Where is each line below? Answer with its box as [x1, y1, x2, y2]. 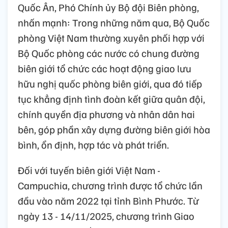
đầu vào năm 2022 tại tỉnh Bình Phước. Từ [18, 193, 199, 207]
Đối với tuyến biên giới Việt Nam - [18, 163, 160, 177]
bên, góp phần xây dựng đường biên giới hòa [18, 122, 210, 136]
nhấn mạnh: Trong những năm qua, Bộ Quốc [18, 15, 210, 29]
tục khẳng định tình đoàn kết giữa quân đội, [18, 92, 205, 105]
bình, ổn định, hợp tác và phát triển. [18, 137, 169, 151]
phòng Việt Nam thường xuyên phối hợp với [18, 31, 205, 44]
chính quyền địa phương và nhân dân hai [18, 107, 195, 121]
